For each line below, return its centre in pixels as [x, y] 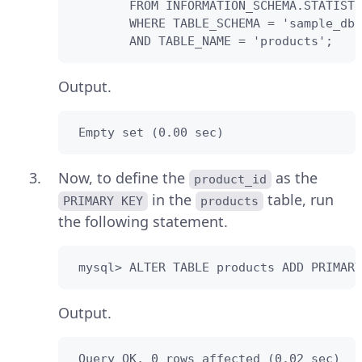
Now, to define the [124, 177]
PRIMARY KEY [103, 201]
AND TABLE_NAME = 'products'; [202, 41]
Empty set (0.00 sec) [147, 132]
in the [172, 199]
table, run [301, 199]
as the [295, 177]
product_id [231, 179]
